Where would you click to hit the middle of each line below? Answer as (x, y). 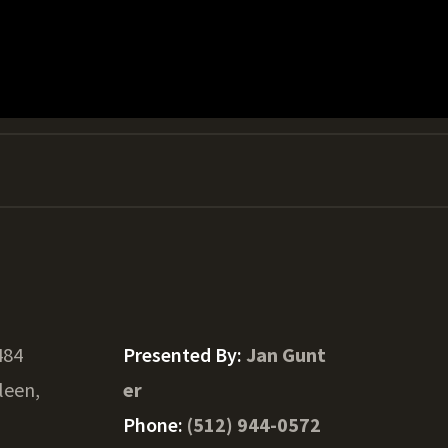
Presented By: (184, 354)
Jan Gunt (285, 354)
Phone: (154, 424)
